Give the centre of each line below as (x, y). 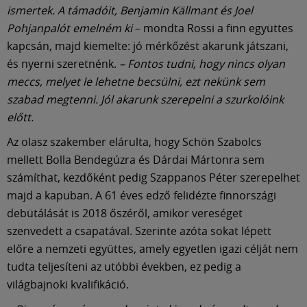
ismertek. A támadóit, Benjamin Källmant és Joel (130, 11)
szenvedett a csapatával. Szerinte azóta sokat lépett (139, 231)
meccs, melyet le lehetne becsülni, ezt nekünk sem (136, 82)
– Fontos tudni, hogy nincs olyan (201, 64)
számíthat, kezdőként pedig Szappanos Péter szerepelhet (153, 178)
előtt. (20, 118)
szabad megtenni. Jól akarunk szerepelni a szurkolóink (145, 100)
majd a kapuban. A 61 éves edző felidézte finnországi (142, 196)
